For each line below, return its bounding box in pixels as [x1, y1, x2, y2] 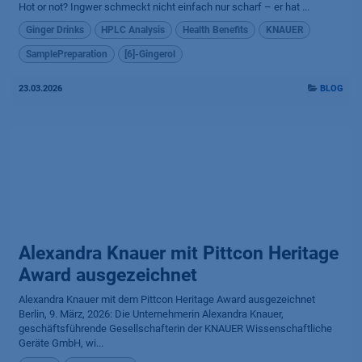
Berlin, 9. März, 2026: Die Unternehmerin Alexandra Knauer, [19, 308, 284, 321]
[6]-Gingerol [124, 48, 176, 61]
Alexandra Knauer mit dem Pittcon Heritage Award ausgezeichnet [19, 293, 315, 306]
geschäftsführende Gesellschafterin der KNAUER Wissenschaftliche [19, 322, 332, 335]
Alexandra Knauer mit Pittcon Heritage [19, 242, 339, 265]
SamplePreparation [25, 48, 107, 61]
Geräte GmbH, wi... [19, 337, 103, 350]
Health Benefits [182, 23, 248, 36]
